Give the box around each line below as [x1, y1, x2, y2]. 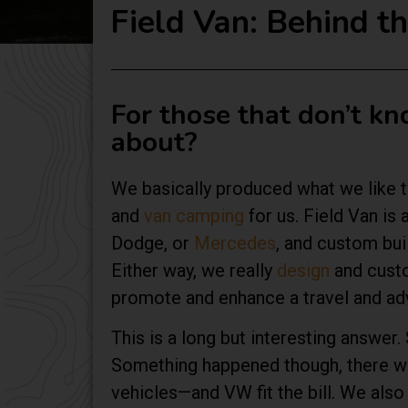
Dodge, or [111, 232, 194, 254]
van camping [144, 205, 244, 227]
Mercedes [194, 232, 276, 254]
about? [111, 124, 198, 161]
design [277, 260, 330, 281]
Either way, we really [111, 260, 277, 281]
